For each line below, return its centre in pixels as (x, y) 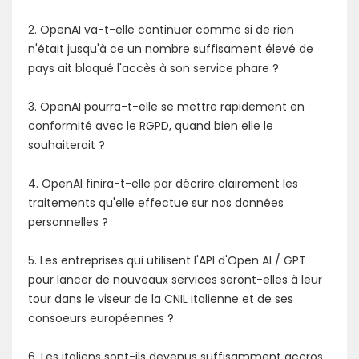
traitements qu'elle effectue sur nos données (156, 202)
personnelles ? (68, 222)
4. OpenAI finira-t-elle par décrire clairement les (163, 183)
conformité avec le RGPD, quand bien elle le (151, 125)
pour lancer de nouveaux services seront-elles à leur (175, 279)
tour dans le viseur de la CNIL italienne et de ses (161, 298)
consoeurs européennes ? (101, 318)
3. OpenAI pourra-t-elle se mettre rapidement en (166, 106)
